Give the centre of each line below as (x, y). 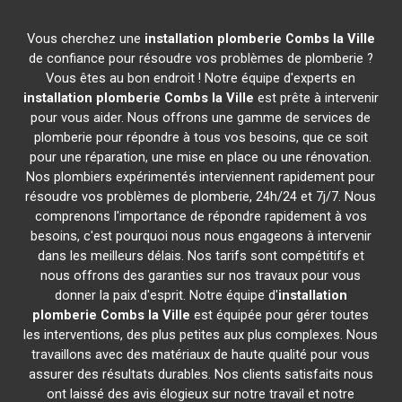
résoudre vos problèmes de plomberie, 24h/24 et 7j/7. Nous (201, 197)
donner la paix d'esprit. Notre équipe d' (166, 295)
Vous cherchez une (85, 39)
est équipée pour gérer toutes (280, 315)
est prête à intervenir (316, 98)
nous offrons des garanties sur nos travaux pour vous (201, 275)
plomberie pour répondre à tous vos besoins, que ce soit (201, 137)
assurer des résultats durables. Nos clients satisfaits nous (201, 374)
